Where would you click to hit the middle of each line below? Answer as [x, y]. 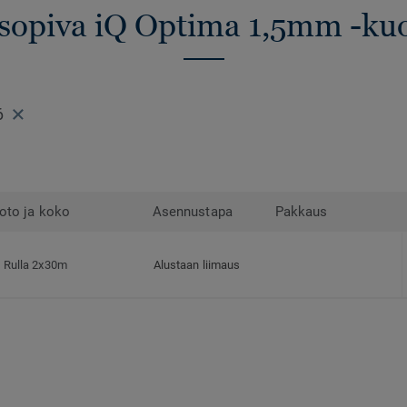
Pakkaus [302, 212]
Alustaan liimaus [197, 265]
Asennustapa [193, 212]
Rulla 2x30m [35, 265]
